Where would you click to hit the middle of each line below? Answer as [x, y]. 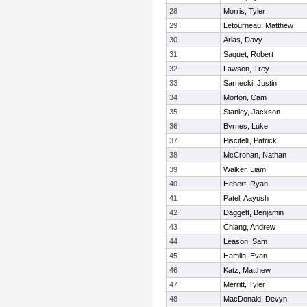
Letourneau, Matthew [258, 25]
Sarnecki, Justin [250, 83]
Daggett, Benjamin [254, 212]
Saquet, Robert [248, 54]
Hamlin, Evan [245, 256]
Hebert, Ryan [246, 184]
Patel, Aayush [246, 198]
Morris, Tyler [244, 11]
